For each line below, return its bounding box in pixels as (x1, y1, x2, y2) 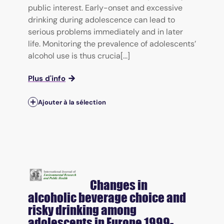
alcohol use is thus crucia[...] (28, 50, 130, 61)
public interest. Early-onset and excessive (28, 2, 182, 13)
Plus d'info (28, 73, 65, 83)
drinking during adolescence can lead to (28, 14, 175, 25)
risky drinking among (28, 202, 136, 218)
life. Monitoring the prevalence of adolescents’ (28, 38, 196, 49)
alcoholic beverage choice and (28, 190, 186, 205)
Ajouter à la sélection (38, 97, 106, 106)
